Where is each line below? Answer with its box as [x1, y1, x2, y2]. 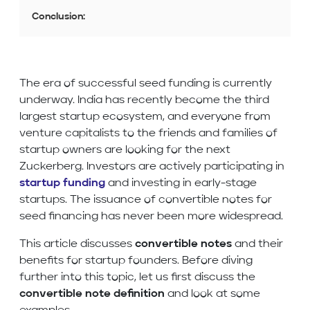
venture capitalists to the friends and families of [19, 128, 277, 140]
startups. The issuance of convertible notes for [19, 194, 272, 206]
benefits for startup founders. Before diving [19, 255, 253, 267]
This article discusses [19, 239, 135, 250]
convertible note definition [19, 289, 165, 300]
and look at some [165, 289, 260, 300]
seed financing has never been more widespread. [19, 211, 283, 223]
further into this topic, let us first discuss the [19, 272, 255, 284]
